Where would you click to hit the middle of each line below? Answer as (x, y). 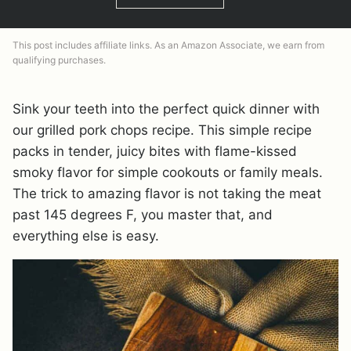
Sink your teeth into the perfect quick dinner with (166, 109)
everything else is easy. (86, 236)
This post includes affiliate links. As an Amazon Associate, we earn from (168, 45)
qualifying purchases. (59, 60)
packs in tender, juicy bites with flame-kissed (155, 151)
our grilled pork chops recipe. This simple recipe (162, 130)
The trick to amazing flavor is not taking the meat (167, 194)
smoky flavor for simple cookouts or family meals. (168, 172)
